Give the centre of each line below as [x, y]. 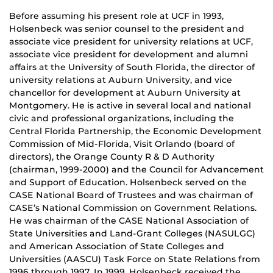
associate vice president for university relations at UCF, [131, 41]
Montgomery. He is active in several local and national [130, 105]
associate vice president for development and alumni [129, 54]
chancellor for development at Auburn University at [125, 92]
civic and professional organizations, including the [122, 118]
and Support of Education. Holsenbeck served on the [128, 182]
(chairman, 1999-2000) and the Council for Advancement [136, 169]
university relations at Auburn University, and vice [121, 80]
